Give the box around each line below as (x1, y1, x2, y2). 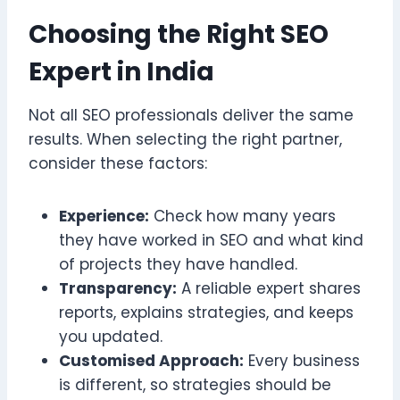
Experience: (59, 204, 149, 227)
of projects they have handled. (59, 253, 297, 275)
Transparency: (59, 277, 177, 299)
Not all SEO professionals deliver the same (29, 104, 354, 126)
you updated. (59, 325, 162, 347)
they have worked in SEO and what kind (59, 229, 363, 251)
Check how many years (149, 204, 336, 227)
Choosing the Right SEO (29, 16, 329, 52)
